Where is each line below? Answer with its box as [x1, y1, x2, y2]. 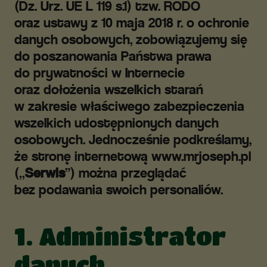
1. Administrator [14, 222, 226, 250]
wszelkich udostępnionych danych [14, 114, 219, 131]
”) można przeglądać [65, 164, 187, 181]
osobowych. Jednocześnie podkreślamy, [14, 131, 252, 148]
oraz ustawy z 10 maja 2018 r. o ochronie [14, 14, 249, 31]
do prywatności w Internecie [14, 64, 185, 81]
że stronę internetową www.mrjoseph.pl [14, 148, 251, 164]
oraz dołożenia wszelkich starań [14, 81, 203, 98]
